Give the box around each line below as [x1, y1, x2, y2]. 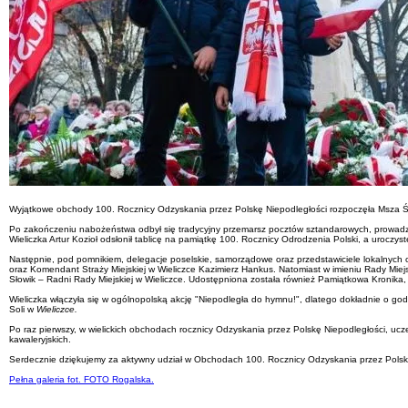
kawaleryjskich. [9, 334, 71, 344]
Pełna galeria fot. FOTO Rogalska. [9, 374, 154, 384]
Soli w [9, 304, 36, 314]
